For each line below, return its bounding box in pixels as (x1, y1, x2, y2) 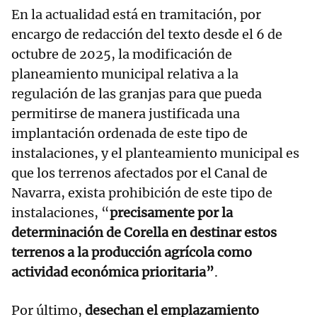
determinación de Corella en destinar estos (11, 224, 277, 241)
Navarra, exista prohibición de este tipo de (11, 185, 272, 202)
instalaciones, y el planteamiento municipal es (11, 145, 299, 162)
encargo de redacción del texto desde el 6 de (11, 26, 282, 43)
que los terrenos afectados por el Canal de (11, 165, 267, 182)
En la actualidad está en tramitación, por (11, 6, 261, 23)
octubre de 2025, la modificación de (11, 46, 232, 63)
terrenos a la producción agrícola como (11, 244, 252, 261)
